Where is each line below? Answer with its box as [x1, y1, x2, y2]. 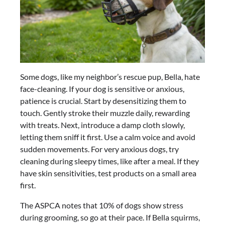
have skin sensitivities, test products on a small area [20, 168, 196, 178]
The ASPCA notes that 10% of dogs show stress [20, 200, 183, 210]
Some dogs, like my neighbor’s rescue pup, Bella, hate [20, 72, 200, 82]
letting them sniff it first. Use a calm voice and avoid [20, 132, 195, 142]
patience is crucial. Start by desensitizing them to [20, 96, 186, 106]
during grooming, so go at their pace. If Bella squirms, [20, 212, 200, 222]
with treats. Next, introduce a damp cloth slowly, [20, 120, 185, 130]
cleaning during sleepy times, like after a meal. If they [20, 156, 199, 166]
